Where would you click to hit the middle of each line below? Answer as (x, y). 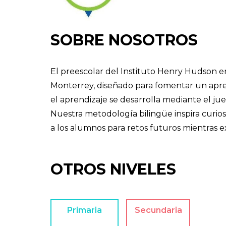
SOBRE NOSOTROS (124, 40)
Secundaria (158, 210)
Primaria (84, 210)
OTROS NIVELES (113, 169)
